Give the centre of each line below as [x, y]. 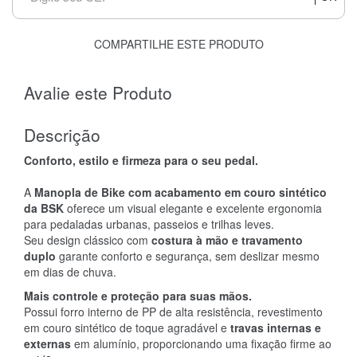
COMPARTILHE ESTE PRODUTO [178, 43]
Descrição [62, 134]
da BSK [44, 208]
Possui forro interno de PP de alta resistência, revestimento [173, 311]
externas [47, 343]
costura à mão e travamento [227, 239]
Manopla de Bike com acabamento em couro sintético [180, 192]
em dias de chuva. [70, 271]
